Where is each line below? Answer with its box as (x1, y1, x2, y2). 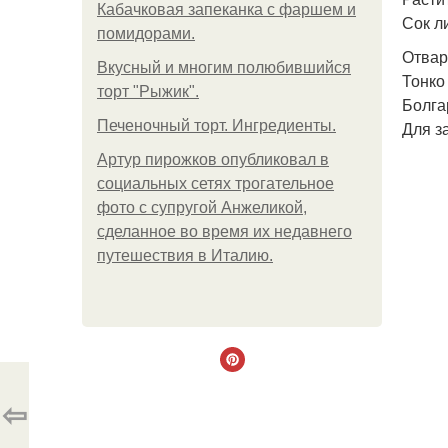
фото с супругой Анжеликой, (97, 199, 307, 216)
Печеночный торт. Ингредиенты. (97, 117, 336, 134)
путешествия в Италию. (97, 247, 273, 264)
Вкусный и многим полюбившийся (97, 59, 351, 76)
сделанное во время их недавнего (97, 223, 352, 240)
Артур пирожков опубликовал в (97, 151, 329, 168)
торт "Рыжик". (97, 83, 199, 100)
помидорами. (97, 25, 195, 42)
